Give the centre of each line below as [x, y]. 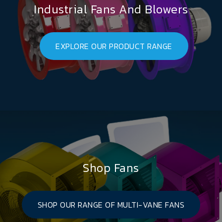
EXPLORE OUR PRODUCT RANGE [114, 46]
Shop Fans [111, 167]
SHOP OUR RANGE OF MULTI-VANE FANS [111, 204]
